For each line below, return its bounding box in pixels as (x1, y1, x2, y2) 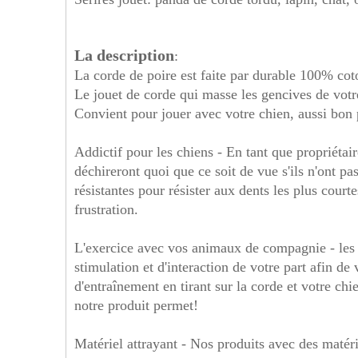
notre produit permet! (74, 297, 198, 313)
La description (74, 46, 174, 64)
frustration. (74, 201, 138, 217)
